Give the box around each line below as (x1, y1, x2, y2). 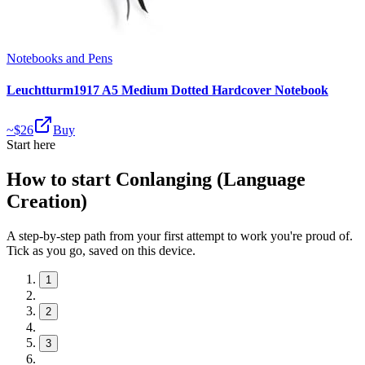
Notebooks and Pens (7, 51, 112, 65)
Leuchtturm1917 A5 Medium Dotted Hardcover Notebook (7, 82, 328, 97)
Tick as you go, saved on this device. (7, 243, 196, 257)
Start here (7, 138, 55, 152)
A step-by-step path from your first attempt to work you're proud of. (7, 228, 353, 243)
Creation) (7, 191, 87, 213)
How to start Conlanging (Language (7, 169, 306, 191)
